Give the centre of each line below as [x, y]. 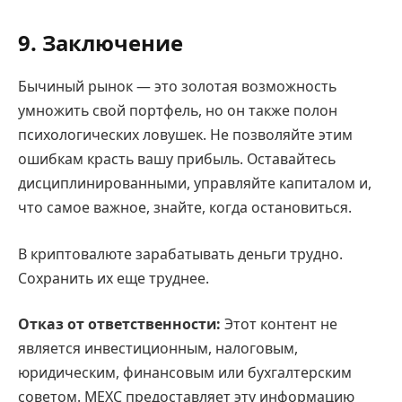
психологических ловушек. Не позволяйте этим [185, 135]
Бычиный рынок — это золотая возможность [177, 87]
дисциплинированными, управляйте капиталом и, [195, 184]
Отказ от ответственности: [119, 324]
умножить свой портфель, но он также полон [178, 111]
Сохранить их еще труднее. [114, 278]
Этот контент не [279, 324]
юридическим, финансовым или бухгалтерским [185, 373]
